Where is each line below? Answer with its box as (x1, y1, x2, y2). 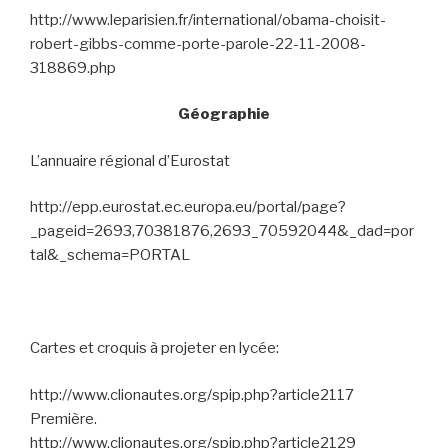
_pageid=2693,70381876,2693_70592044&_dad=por (30, 222, 414, 241)
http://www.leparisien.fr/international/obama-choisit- (30, 10, 386, 29)
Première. (30, 409, 97, 428)
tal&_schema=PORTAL (30, 246, 190, 265)
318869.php (30, 58, 116, 77)
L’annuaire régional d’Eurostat (30, 151, 230, 170)
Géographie (178, 105, 270, 124)
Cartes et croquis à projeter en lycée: (30, 339, 279, 358)
